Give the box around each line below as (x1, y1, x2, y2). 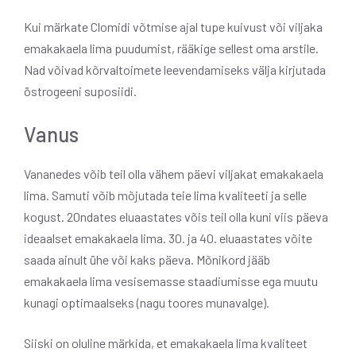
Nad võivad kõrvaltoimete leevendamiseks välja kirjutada (24, 61, 326, 77)
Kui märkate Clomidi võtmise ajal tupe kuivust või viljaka (24, 18, 323, 34)
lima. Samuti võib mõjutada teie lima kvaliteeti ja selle (24, 187, 307, 203)
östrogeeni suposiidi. (24, 83, 137, 99)
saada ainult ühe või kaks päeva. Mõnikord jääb (24, 251, 270, 267)
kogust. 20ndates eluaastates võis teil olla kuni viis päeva (24, 208, 328, 224)
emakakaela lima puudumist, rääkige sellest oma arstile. (24, 40, 319, 56)
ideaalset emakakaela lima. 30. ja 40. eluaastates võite (24, 230, 312, 246)
